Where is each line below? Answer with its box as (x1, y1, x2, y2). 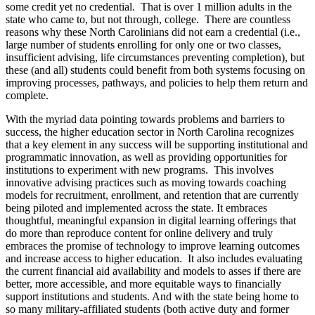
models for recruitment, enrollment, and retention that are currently (6, 189, 299, 202)
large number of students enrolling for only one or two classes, (6, 39, 281, 51)
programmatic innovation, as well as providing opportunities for (6, 151, 287, 164)
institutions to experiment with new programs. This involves (6, 164, 274, 176)
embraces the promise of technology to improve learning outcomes (6, 240, 300, 252)
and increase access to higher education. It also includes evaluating (6, 252, 302, 265)
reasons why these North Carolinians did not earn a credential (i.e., (6, 26, 300, 39)
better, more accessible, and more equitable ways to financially (6, 278, 281, 290)
